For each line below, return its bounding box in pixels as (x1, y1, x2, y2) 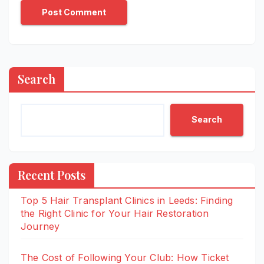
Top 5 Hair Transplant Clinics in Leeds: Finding (21, 194, 233, 206)
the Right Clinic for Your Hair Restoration (21, 207, 209, 219)
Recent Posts (18, 166, 85, 183)
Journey (21, 220, 60, 232)
